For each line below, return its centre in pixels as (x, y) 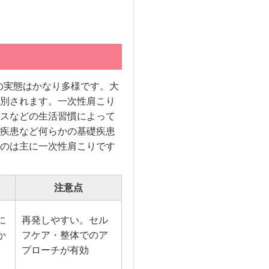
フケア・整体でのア (65, 235)
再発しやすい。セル (65, 220)
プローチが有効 (55, 250)
